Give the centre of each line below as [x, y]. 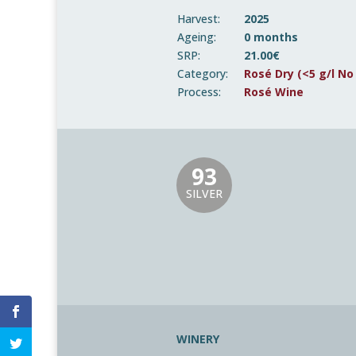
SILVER [204, 194]
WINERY [198, 339]
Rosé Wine [274, 91]
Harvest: [199, 18]
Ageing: [197, 37]
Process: [199, 91]
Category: [203, 73]
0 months [271, 37]
